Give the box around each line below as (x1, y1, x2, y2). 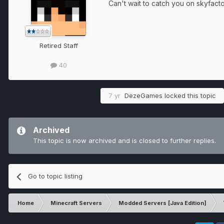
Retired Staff (39, 41, 78, 50)
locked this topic (162, 91, 216, 100)
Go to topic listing (28, 172, 83, 180)
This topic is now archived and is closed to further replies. (33, 136, 216, 145)
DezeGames (124, 91, 162, 100)
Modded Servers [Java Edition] (118, 199, 206, 207)
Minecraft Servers (50, 199, 102, 207)
